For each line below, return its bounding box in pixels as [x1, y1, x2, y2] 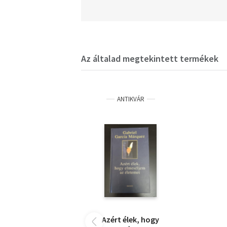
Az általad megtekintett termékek [81, 53, 218, 65]
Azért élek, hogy [102, 214, 160, 225]
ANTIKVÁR [117, 95, 144, 104]
